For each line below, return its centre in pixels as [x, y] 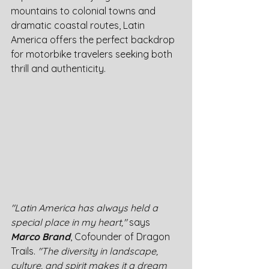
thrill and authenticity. [58, 68]
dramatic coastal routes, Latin [79, 25]
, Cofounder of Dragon [121, 237]
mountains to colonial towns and [84, 11]
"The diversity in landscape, [99, 251]
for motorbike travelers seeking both [93, 54]
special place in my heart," [69, 222]
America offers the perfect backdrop [94, 40]
